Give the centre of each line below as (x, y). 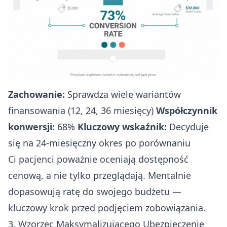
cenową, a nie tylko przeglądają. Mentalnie (100, 175)
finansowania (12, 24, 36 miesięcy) (82, 110)
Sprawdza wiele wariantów (123, 94)
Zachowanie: (36, 94)
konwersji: (31, 126)
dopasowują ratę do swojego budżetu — (95, 191)
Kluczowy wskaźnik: (122, 126)
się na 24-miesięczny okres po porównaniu (99, 143)
